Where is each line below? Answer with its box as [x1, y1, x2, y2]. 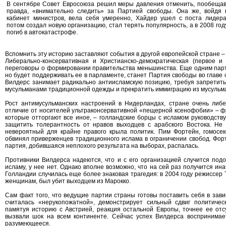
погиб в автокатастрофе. [7, 29, 78, 36]
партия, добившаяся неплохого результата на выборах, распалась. [5, 142, 199, 149]
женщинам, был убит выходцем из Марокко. [5, 178, 131, 185]
